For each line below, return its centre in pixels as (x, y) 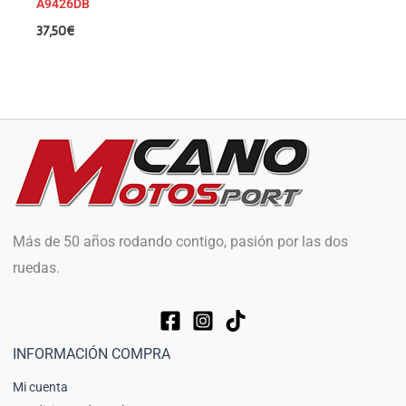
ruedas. (36, 267)
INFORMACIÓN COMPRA (92, 353)
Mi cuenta (40, 387)
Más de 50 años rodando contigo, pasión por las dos (180, 241)
